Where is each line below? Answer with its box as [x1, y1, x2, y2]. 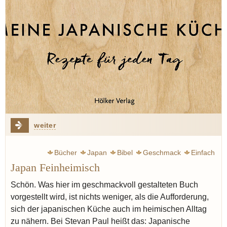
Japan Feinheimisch [11, 162, 100, 174]
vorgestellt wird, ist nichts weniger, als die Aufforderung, [11, 193, 209, 202]
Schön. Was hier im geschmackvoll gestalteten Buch [11, 180, 198, 190]
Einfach [191, 148, 215, 157]
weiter [34, 121, 56, 130]
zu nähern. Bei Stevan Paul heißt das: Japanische [11, 217, 190, 226]
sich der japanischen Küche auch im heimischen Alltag [11, 205, 207, 214]
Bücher [54, 148, 77, 157]
